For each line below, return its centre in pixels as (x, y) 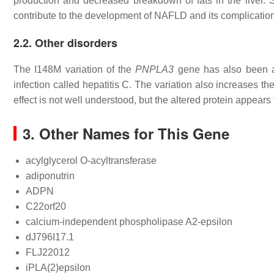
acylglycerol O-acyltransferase (91, 161)
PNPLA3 (155, 69)
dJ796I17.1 (50, 237)
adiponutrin (50, 176)
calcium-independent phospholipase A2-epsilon (129, 222)
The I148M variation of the (75, 69)
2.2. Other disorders (65, 43)
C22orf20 (46, 206)
